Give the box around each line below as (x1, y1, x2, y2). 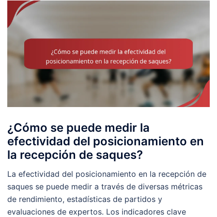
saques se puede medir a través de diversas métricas (7, 181, 202, 191)
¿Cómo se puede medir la (7, 120, 150, 135)
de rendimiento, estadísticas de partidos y (7, 194, 162, 204)
